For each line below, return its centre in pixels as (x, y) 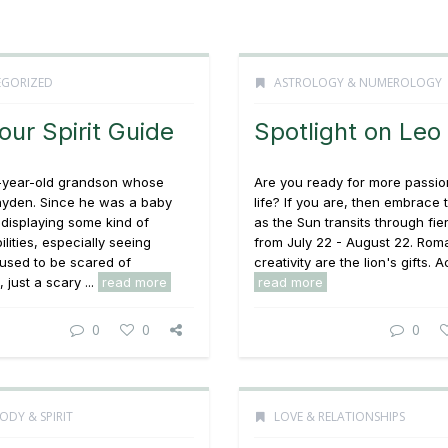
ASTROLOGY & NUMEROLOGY (358, 82)
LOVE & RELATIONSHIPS (339, 416)
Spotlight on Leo (347, 131)
